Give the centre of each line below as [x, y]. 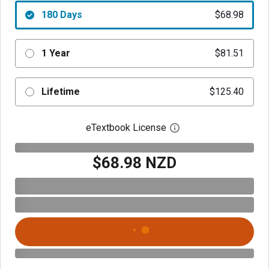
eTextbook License [126, 128]
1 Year [56, 53]
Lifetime [60, 92]
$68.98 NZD [134, 162]
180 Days [62, 15]
